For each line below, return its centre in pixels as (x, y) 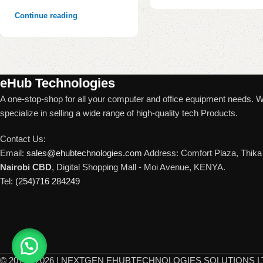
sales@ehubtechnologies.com (84, 153)
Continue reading (46, 15)
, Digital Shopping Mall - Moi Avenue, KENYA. (139, 167)
